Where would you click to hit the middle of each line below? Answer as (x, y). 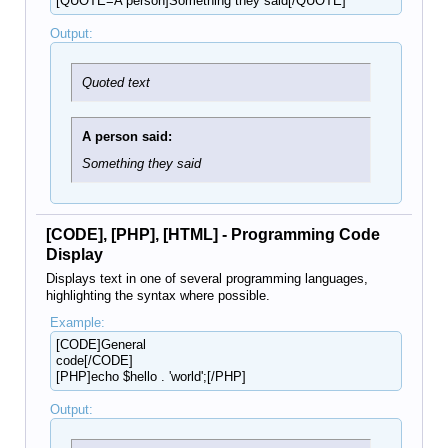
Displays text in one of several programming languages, (207, 278)
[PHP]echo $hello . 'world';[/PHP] (150, 376)
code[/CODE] (94, 360)
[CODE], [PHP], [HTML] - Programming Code (213, 234)
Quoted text (115, 82)
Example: (77, 322)
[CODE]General (100, 344)
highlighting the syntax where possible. (158, 295)
